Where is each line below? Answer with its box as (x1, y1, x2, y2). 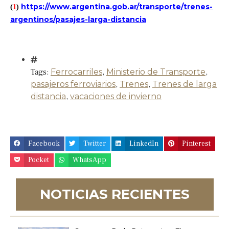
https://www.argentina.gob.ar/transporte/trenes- (21, 2, 213, 12)
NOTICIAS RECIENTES (40, 186, 190, 203)
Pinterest (182, 139, 211, 148)
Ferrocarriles (51, 67, 102, 77)
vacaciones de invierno (70, 91, 162, 102)
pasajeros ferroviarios (31, 79, 116, 89)
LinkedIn (129, 139, 159, 148)
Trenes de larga (152, 79, 217, 89)
